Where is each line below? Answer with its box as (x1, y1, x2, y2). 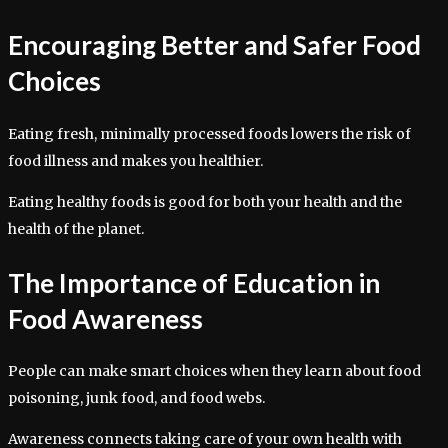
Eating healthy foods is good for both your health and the (8, 192, 402, 211)
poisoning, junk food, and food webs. (8, 389, 265, 408)
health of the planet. (8, 219, 144, 238)
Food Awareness (8, 302, 203, 335)
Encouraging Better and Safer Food (8, 29, 421, 62)
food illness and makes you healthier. (8, 151, 263, 170)
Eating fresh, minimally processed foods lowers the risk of (8, 124, 411, 143)
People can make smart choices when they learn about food (8, 362, 421, 381)
